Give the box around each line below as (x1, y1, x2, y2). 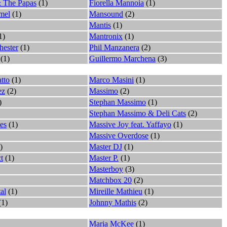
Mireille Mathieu (89, 186, 142, 196)
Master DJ (89, 142, 122, 151)
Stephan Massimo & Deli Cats (89, 108, 186, 118)
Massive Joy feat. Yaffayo (89, 120, 171, 129)
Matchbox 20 (89, 175, 132, 184)
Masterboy (89, 164, 123, 173)
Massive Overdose (89, 131, 148, 140)
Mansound (89, 9, 123, 18)
